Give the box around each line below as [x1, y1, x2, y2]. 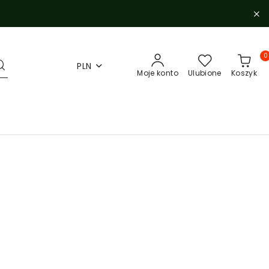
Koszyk [231, 68, 257, 78]
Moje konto [137, 68, 178, 78]
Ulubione [187, 68, 222, 78]
